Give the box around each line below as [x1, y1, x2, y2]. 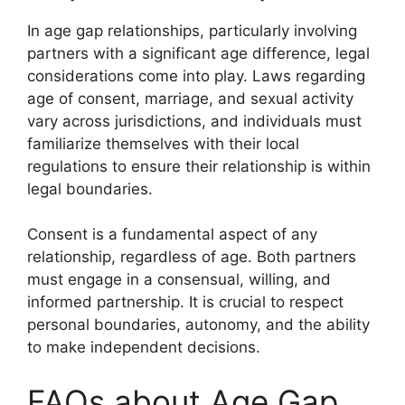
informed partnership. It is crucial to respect [27, 293, 344, 311]
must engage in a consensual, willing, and [27, 270, 331, 288]
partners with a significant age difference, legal [27, 43, 370, 62]
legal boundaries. [27, 179, 153, 198]
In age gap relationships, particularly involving [27, 21, 357, 40]
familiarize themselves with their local [27, 134, 299, 153]
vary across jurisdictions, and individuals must [27, 111, 362, 130]
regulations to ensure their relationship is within [27, 156, 371, 175]
